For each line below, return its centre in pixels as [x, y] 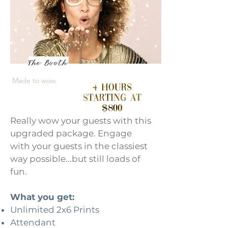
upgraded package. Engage [71, 133]
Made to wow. [36, 80]
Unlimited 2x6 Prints [55, 210]
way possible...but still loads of [75, 159]
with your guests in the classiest [79, 146]
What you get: [44, 197]
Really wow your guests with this [81, 121]
